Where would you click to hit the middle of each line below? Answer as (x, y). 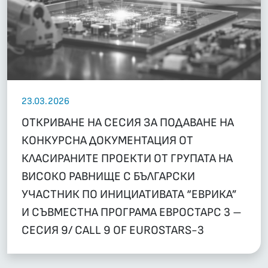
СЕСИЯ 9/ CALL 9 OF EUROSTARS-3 (113, 231)
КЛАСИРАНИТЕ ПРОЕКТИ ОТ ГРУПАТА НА (127, 159)
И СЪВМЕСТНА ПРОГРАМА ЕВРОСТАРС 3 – (132, 213)
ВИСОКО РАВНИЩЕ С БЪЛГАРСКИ (108, 177)
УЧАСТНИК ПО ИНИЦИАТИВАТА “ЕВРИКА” (129, 195)
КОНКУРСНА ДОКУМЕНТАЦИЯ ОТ (107, 141)
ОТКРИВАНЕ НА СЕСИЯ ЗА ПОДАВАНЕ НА (128, 123)
